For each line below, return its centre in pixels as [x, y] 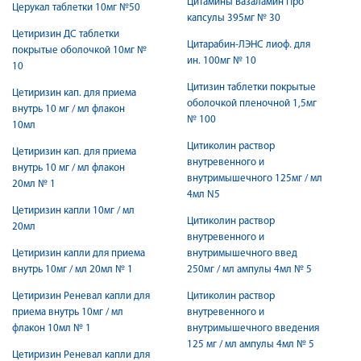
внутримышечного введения [253, 328]
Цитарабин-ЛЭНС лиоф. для [249, 45]
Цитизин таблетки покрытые [251, 87]
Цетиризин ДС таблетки [66, 34]
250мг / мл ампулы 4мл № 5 [249, 270]
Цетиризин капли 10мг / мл [73, 211]
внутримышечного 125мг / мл [255, 178]
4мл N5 [203, 195]
